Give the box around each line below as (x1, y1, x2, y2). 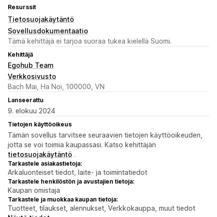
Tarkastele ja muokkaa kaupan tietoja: (8, 196, 118, 203)
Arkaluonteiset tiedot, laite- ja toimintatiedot (8, 168, 147, 177)
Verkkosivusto (8, 72, 56, 81)
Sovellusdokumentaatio (8, 27, 88, 35)
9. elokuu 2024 (8, 107, 55, 115)
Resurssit (8, 3, 36, 11)
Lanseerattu (8, 96, 44, 104)
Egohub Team (8, 61, 54, 70)
